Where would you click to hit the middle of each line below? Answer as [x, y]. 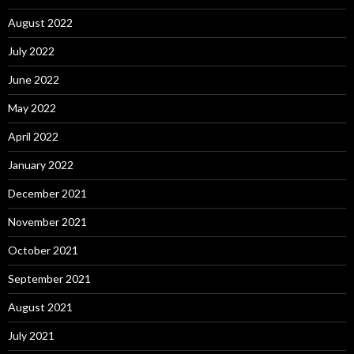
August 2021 [40, 307]
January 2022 [41, 164]
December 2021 [47, 193]
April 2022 [33, 136]
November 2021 [47, 221]
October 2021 [43, 250]
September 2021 [49, 278]
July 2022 [31, 51]
